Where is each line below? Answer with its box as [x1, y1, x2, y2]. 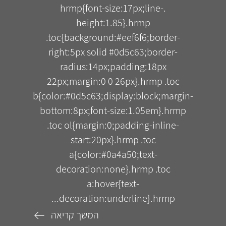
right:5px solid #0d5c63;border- [48, 45, 178, 59]
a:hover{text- [87, 177, 139, 190]
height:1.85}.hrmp [76, 16, 150, 29]
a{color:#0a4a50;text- [69, 147, 157, 161]
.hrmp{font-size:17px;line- [60, 1, 163, 15]
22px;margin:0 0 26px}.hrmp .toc [46, 74, 180, 88]
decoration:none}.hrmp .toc [55, 162, 171, 176]
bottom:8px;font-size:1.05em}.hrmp [40, 103, 186, 117]
